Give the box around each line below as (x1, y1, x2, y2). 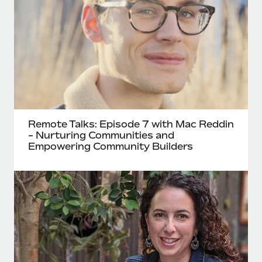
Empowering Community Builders (28, 140, 193, 152)
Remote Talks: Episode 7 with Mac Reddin (28, 118, 234, 130)
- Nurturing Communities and (28, 129, 174, 141)
